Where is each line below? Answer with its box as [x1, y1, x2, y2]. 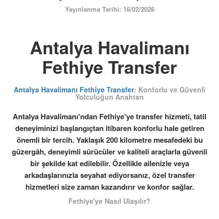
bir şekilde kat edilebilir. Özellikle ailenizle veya [30, 158, 189, 169]
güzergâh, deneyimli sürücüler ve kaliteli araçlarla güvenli [12, 146, 207, 157]
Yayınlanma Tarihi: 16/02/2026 [65, 4, 154, 14]
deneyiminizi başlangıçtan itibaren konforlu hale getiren [15, 123, 204, 133]
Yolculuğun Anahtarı [75, 92, 144, 102]
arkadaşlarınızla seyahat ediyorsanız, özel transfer [24, 170, 195, 180]
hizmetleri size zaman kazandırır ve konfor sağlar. [25, 181, 194, 192]
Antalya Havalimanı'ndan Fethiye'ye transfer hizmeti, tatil [13, 111, 206, 122]
